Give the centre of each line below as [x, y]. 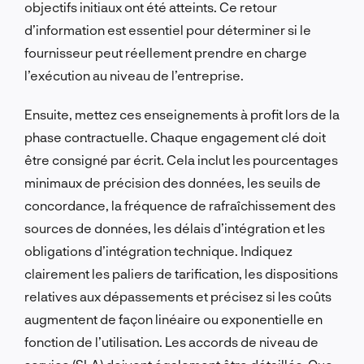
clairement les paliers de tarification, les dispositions [181, 273]
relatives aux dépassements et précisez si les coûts [178, 296]
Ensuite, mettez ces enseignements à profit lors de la [182, 114]
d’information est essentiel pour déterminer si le [168, 29]
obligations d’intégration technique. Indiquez [158, 250]
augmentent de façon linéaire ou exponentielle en [173, 318]
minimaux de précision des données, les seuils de [173, 182]
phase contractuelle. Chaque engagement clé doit [175, 136]
